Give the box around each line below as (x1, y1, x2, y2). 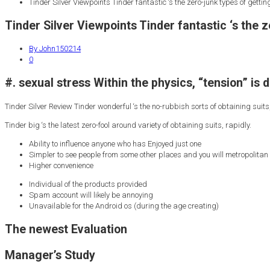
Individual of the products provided (29, 179, 147, 189)
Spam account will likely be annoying (29, 190, 153, 199)
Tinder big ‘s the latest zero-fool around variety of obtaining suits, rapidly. (5, 120, 251, 130)
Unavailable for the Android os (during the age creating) (29, 201, 219, 210)
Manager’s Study (5, 248, 95, 262)
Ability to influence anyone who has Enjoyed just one (29, 139, 201, 148)
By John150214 (29, 44, 81, 54)
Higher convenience (29, 160, 93, 170)
